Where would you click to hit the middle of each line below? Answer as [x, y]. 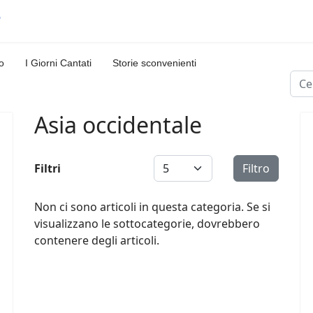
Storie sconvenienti [154, 63]
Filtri [48, 168]
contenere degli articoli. [97, 240]
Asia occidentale [118, 125]
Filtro [256, 168]
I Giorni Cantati [58, 63]
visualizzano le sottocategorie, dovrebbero [147, 224]
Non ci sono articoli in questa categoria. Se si [152, 207]
